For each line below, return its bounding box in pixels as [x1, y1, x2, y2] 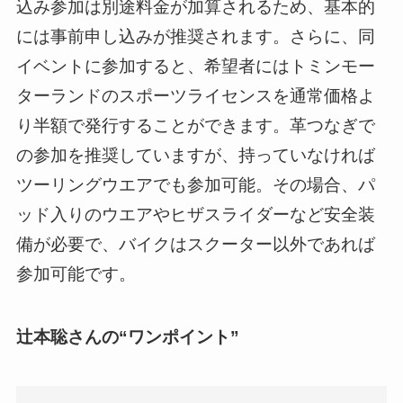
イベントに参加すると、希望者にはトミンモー [15, 56, 375, 76]
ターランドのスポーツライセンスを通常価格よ [15, 85, 375, 105]
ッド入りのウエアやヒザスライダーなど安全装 [15, 204, 375, 224]
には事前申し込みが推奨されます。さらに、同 [15, 26, 375, 46]
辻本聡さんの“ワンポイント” [15, 327, 239, 347]
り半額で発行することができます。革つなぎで [15, 115, 375, 135]
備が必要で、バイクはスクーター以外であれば [15, 234, 375, 254]
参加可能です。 [15, 264, 136, 283]
